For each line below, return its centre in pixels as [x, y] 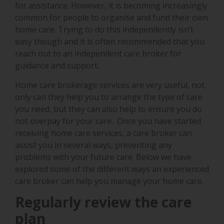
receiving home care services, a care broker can [103, 133]
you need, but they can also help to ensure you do [108, 109]
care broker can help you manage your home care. [110, 181]
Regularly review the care [103, 202]
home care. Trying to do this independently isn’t [104, 30]
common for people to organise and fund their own [111, 18]
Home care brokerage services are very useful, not [110, 85]
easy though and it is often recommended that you [110, 42]
